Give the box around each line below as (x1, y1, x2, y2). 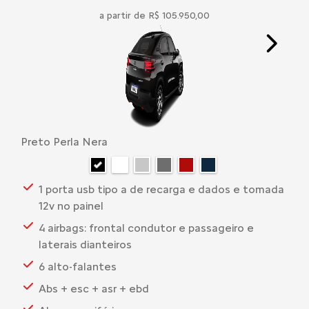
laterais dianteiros (39, 237, 132, 251)
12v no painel (39, 199, 103, 212)
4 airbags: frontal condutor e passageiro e (39, 221, 254, 235)
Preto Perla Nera (21, 135, 108, 149)
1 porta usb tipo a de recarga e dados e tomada (39, 182, 284, 196)
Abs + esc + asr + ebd (39, 281, 149, 295)
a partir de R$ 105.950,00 (99, 10, 210, 22)
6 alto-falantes (39, 259, 117, 273)
